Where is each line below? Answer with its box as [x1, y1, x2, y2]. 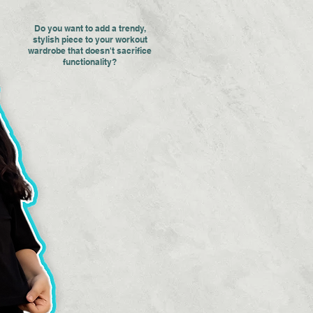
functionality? [63, 57, 117, 68]
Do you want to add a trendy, [34, 23, 146, 34]
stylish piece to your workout [32, 34, 147, 45]
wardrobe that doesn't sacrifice [28, 45, 152, 57]
